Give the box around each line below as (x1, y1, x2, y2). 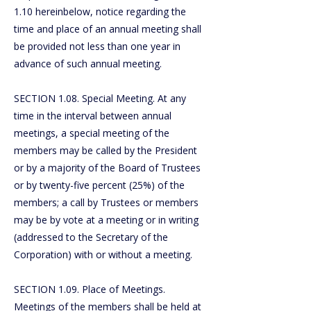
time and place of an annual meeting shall (14, 22, 201, 35)
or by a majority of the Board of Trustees (14, 161, 201, 174)
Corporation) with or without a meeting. (14, 248, 192, 261)
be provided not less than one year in (14, 40, 180, 53)
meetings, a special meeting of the (14, 126, 169, 140)
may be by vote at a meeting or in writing (14, 213, 199, 226)
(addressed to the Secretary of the (14, 230, 168, 244)
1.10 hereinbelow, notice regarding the (14, 5, 186, 18)
